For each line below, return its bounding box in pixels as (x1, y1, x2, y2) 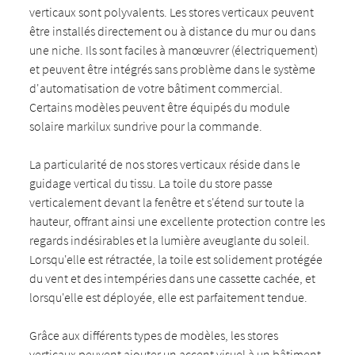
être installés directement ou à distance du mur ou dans (29, 23, 316, 39)
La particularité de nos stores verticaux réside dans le (29, 156, 301, 172)
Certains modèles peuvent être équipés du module (29, 99, 291, 115)
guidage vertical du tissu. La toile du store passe (29, 175, 273, 191)
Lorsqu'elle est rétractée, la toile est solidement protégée (29, 251, 323, 267)
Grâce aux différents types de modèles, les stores (29, 327, 279, 343)
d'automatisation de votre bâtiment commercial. (29, 80, 284, 96)
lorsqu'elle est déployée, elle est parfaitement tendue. (29, 289, 308, 305)
